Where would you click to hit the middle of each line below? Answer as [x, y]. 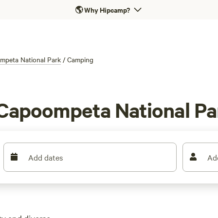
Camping [80, 59]
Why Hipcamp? [107, 9]
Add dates [46, 157]
